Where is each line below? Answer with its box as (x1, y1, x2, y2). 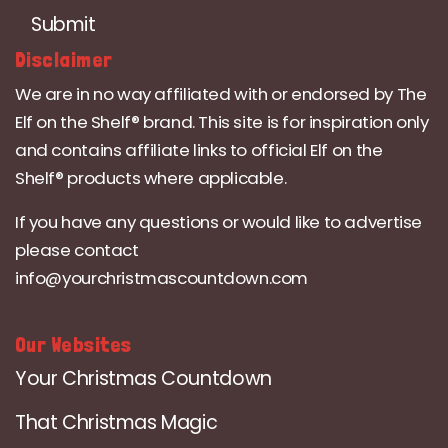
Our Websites (15, 332, 132, 358)
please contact (15, 238, 139, 263)
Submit (31, 11, 96, 39)
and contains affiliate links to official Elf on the (15, 138, 383, 163)
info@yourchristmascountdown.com (15, 266, 309, 291)
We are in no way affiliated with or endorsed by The (15, 82, 427, 107)
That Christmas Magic (15, 409, 218, 437)
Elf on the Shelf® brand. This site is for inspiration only (15, 110, 429, 135)
